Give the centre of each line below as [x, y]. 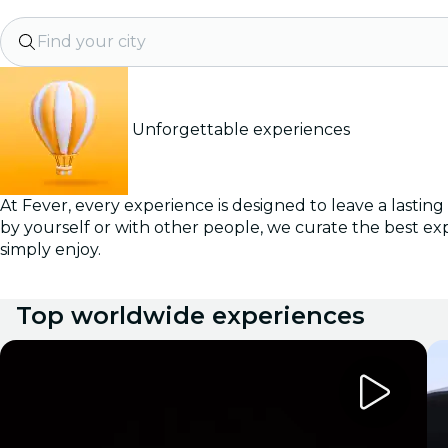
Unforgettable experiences [241, 130]
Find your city [91, 41]
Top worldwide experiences [190, 315]
